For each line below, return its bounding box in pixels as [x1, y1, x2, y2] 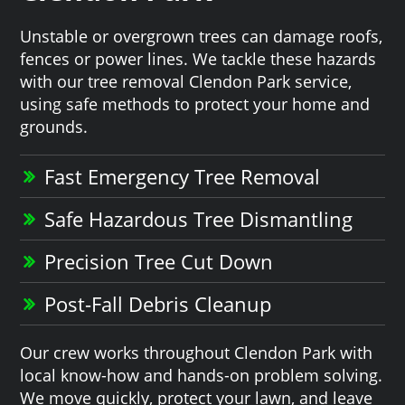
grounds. [20, 115, 89, 137]
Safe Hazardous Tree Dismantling [44, 204, 353, 232]
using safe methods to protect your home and [20, 92, 371, 115]
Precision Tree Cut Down [44, 247, 274, 275]
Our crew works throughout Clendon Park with [20, 341, 373, 363]
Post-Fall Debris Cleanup [44, 289, 272, 317]
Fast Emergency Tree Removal [44, 162, 321, 190]
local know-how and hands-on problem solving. [20, 363, 383, 386]
